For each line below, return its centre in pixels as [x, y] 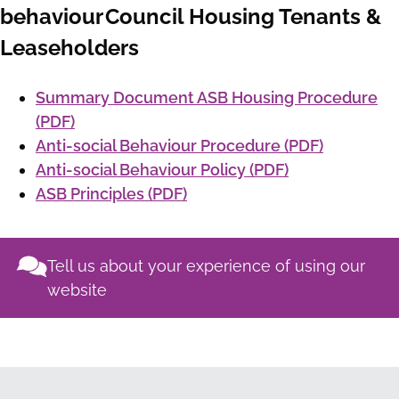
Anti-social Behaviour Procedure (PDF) [179, 146]
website [77, 290]
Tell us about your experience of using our [206, 266]
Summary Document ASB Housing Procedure [207, 98]
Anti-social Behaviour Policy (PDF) [162, 170]
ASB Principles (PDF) [111, 194]
